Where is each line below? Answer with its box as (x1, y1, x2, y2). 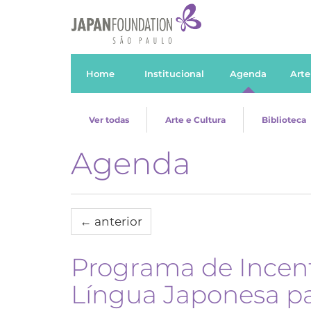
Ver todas (88, 115, 129, 125)
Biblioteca (261, 115, 306, 125)
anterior (92, 215, 142, 228)
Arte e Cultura (165, 115, 226, 125)
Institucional (144, 68, 204, 79)
